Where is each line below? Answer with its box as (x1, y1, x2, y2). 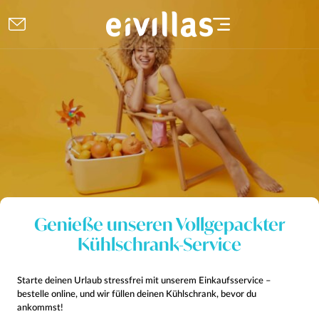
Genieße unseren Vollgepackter (33, 213, 286, 236)
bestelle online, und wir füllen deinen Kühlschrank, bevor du (17, 290, 256, 300)
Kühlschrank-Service (78, 233, 241, 256)
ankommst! (17, 303, 63, 313)
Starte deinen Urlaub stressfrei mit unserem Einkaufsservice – (17, 276, 271, 286)
